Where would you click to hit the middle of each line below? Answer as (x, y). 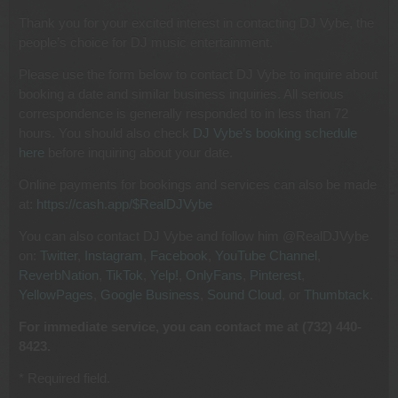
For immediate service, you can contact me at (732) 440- (190, 327)
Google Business (150, 295)
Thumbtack (337, 295)
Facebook (179, 256)
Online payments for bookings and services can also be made (198, 185)
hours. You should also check (106, 133)
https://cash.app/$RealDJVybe (124, 204)
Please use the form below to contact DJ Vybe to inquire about (198, 75)
